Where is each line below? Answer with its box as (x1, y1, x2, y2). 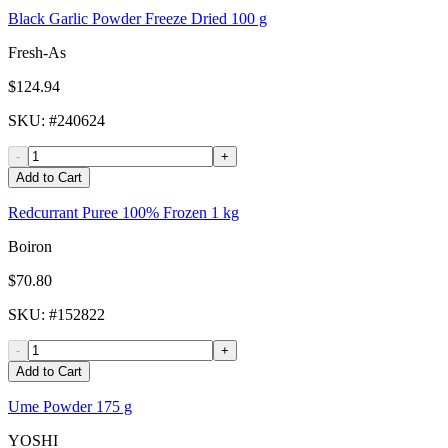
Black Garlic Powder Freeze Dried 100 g (8, 10, 267, 28)
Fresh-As (8, 44, 66, 62)
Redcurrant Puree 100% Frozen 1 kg (8, 204, 239, 222)
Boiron (8, 238, 52, 256)
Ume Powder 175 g (8, 398, 132, 416)
